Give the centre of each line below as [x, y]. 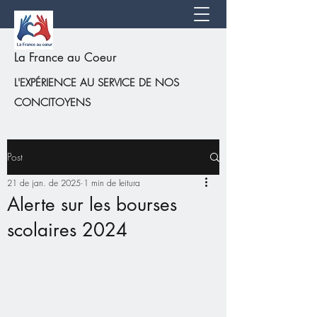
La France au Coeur [65, 57]
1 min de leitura [112, 183]
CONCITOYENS [52, 103]
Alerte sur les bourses [92, 204]
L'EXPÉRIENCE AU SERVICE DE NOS [97, 83]
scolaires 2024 [67, 230]
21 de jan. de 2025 [44, 183]
